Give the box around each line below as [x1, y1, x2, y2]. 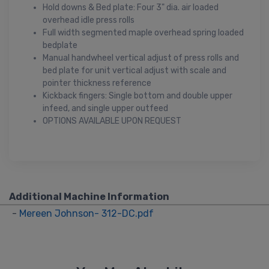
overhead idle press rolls [43, 14, 134, 25]
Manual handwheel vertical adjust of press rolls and [43, 52, 239, 63]
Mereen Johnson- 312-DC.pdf [19, 207, 154, 219]
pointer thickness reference [43, 77, 151, 88]
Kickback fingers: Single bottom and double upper [43, 90, 232, 101]
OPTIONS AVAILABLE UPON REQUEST [43, 115, 181, 126]
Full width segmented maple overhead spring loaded [43, 27, 244, 38]
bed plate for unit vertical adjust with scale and [43, 65, 226, 76]
